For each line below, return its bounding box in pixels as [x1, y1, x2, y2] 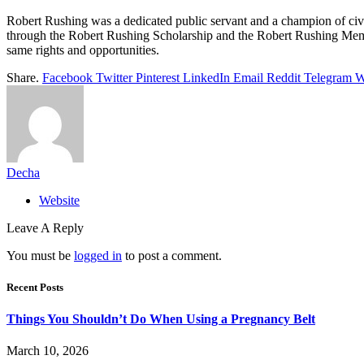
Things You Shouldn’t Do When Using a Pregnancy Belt [6, 312, 315, 327]
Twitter [96, 70, 132, 84]
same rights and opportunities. [6, 42, 159, 57]
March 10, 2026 [6, 344, 89, 358]
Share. [6, 70, 39, 84]
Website [39, 193, 80, 207]
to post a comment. [122, 248, 222, 262]
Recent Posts [6, 280, 63, 293]
